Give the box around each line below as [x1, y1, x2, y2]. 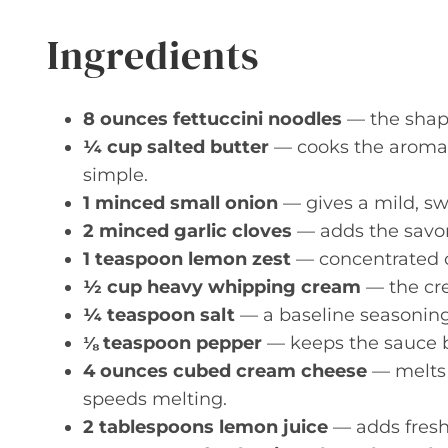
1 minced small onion [83, 191, 278, 214]
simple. [83, 163, 148, 186]
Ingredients [47, 27, 259, 82]
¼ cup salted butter [83, 135, 269, 158]
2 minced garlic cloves [83, 219, 292, 242]
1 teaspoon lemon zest [83, 247, 291, 270]
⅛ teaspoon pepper [83, 331, 262, 354]
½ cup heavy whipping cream [83, 275, 361, 298]
